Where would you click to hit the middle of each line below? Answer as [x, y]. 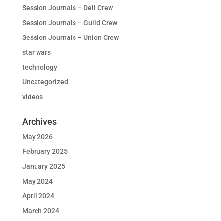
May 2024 [37, 181]
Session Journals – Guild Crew [70, 23]
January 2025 [43, 166]
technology [39, 67]
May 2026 [37, 137]
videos [32, 97]
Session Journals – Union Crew [70, 37]
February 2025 [45, 151]
